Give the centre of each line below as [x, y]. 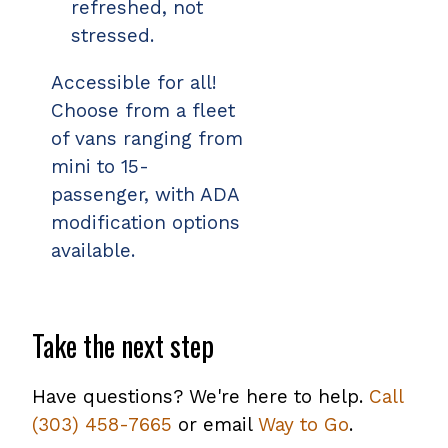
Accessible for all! [134, 83]
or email [218, 425]
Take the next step [123, 346]
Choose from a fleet [143, 111]
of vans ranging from [147, 139]
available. [96, 251]
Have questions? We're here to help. [200, 397]
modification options [145, 223]
